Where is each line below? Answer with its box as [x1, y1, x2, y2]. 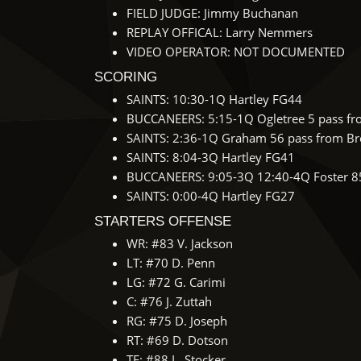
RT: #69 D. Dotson [127, 332, 228, 348]
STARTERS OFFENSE [94, 214, 231, 229]
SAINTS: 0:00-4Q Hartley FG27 [127, 188, 295, 204]
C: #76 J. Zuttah [127, 293, 212, 309]
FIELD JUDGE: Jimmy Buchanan [127, 5, 298, 21]
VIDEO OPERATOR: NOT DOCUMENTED [127, 44, 345, 60]
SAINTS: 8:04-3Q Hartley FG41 [127, 149, 295, 165]
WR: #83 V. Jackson [127, 235, 233, 251]
